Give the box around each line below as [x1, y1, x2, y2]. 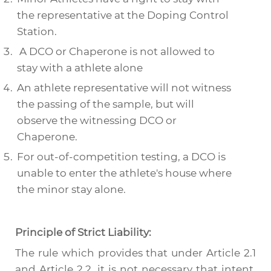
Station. [17, 25, 57, 38]
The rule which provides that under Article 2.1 [15, 247, 256, 259]
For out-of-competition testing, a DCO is [17, 151, 226, 163]
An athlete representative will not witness [17, 82, 231, 94]
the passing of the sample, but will [17, 98, 194, 110]
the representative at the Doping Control [17, 9, 229, 21]
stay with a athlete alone [17, 62, 143, 74]
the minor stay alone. [17, 183, 126, 195]
